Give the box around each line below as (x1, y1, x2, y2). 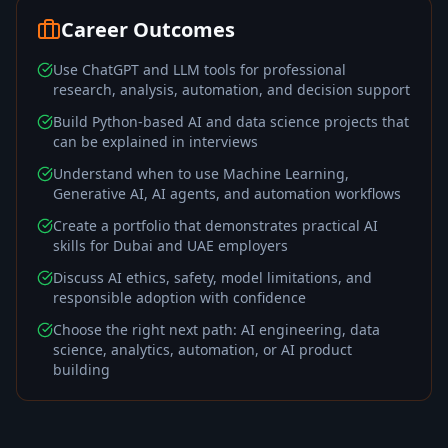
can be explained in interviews (53, 132, 258, 151)
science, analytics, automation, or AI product (53, 340, 352, 359)
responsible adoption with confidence (53, 288, 306, 307)
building (53, 360, 110, 379)
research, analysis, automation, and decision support (53, 80, 410, 99)
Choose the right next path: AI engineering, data (53, 320, 380, 339)
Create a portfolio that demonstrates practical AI (53, 216, 378, 235)
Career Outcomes (61, 16, 235, 43)
